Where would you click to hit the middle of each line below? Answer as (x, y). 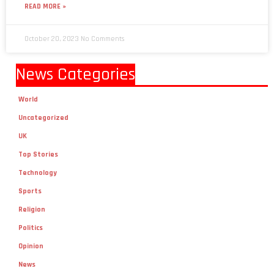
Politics (30, 228)
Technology (37, 173)
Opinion (31, 246)
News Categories (76, 75)
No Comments (102, 39)
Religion (31, 210)
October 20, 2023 (53, 39)
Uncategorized (43, 118)
